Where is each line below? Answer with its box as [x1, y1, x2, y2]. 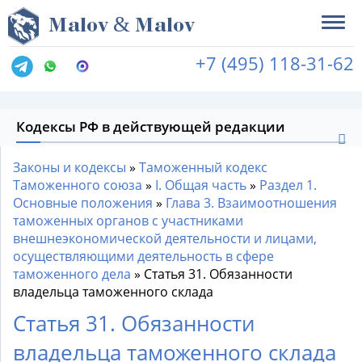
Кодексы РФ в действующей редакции [16, 117, 285, 136]
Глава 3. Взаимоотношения [166, 194, 337, 212]
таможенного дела [13, 265, 131, 283]
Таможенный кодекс [139, 158, 267, 176]
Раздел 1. [259, 176, 317, 194]
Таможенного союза [13, 176, 142, 194]
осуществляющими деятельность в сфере [13, 247, 274, 265]
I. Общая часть [155, 176, 246, 194]
